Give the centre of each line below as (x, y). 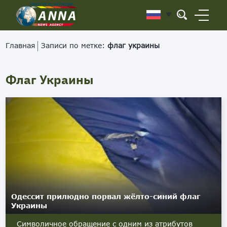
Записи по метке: (74, 45)
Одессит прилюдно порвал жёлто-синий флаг (106, 196)
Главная (21, 45)
